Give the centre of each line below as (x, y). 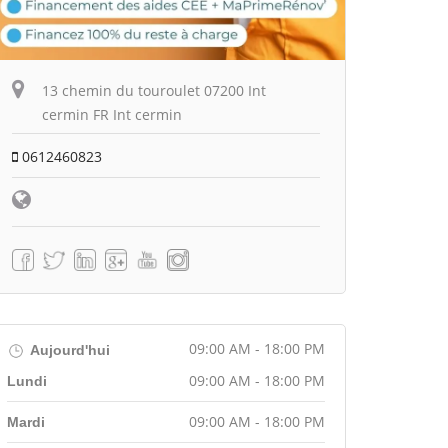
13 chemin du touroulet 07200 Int (154, 90)
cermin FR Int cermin (112, 114)
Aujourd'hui (68, 349)
